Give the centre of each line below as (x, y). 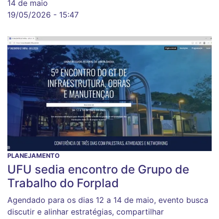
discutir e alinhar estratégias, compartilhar (86, 212)
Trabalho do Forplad (63, 183)
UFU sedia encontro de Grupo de (98, 170)
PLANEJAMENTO (33, 156)
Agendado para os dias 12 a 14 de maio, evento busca (108, 200)
